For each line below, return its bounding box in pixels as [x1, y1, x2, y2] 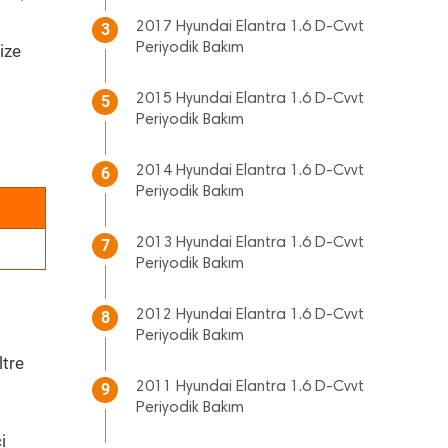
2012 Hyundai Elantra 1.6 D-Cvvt [136, 307, 364, 323]
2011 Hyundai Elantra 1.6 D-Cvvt [136, 379, 364, 395]
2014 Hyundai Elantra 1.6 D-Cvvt [136, 163, 364, 179]
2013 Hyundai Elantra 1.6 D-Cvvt [136, 235, 364, 251]
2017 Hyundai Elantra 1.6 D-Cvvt [136, 19, 364, 35]
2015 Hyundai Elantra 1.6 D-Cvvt [136, 91, 364, 107]
